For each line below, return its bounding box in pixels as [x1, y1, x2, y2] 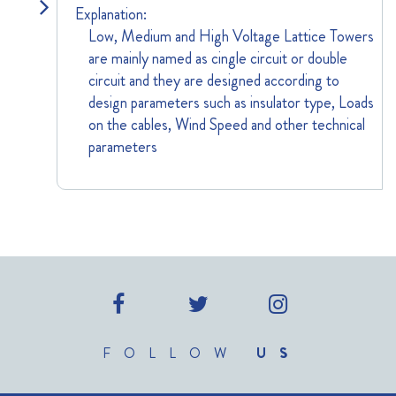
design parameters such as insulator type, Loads [88, 91, 375, 114]
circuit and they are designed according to [88, 69, 340, 92]
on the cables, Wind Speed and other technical [88, 113, 366, 136]
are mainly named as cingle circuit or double [88, 47, 348, 70]
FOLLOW [103, 343, 257, 363]
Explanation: [75, 3, 148, 26]
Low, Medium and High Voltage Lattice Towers [88, 25, 375, 48]
